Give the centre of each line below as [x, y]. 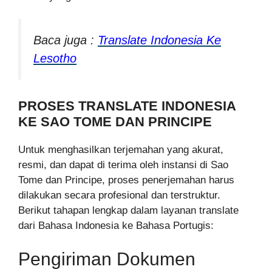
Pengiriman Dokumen [107, 259]
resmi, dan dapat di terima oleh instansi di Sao [123, 165]
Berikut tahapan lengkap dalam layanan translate [128, 210]
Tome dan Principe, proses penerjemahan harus [126, 180]
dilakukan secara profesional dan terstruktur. [119, 195]
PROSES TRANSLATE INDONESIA [127, 106]
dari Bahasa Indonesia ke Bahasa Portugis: [116, 225]
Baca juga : [66, 40]
